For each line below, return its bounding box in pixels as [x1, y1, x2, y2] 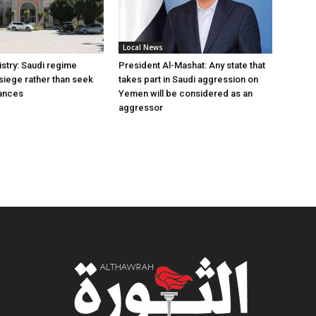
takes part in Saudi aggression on [119, 74, 258, 85]
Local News [123, 42, 163, 52]
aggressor [119, 102, 163, 113]
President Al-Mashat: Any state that [119, 60, 265, 71]
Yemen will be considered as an [119, 88, 253, 99]
